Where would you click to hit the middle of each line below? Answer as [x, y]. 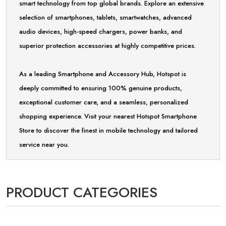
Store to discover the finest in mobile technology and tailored [108, 130]
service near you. [44, 145]
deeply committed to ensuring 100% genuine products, [101, 88]
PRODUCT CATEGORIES [82, 192]
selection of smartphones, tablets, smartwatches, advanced [105, 17]
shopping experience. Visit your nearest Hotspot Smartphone [108, 116]
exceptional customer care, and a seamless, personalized [104, 102]
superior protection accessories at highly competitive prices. [107, 46]
